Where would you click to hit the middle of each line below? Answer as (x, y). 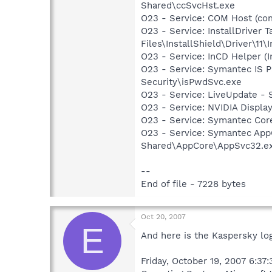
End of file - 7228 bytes (193, 184)
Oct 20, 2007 (163, 216)
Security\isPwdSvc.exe (191, 82)
